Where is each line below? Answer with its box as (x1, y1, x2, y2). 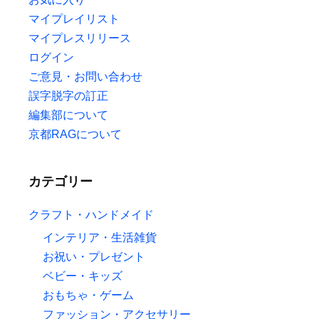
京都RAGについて (28, 128, 122, 140)
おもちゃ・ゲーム (43, 289, 134, 301)
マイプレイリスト (28, 13, 120, 25)
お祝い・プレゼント (43, 251, 145, 263)
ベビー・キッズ (43, 270, 122, 282)
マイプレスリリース (28, 32, 131, 44)
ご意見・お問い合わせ (28, 70, 142, 83)
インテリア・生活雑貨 (43, 231, 157, 244)
